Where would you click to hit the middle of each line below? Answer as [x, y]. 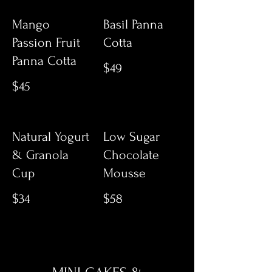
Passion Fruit [46, 42]
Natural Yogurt [51, 137]
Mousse [124, 173]
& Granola [40, 155]
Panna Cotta [44, 61]
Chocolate [131, 155]
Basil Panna [133, 24]
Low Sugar [131, 137]
